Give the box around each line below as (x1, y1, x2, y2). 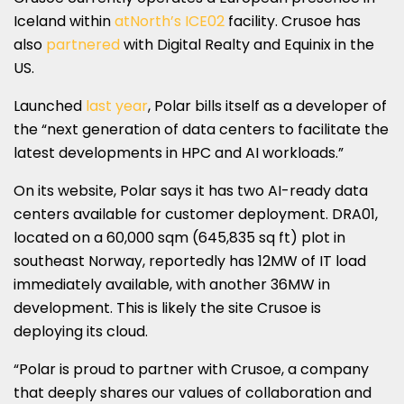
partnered (46, 33, 120, 55)
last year (86, 95, 148, 116)
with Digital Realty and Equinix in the (120, 33, 374, 55)
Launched (14, 95, 86, 116)
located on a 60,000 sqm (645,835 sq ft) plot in (14, 226, 345, 248)
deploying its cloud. (14, 320, 148, 342)
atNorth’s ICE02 (115, 10, 225, 32)
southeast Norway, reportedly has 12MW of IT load (14, 250, 366, 271)
